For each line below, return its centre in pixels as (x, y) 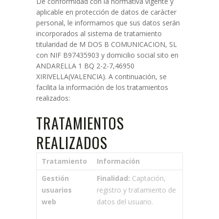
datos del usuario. (125, 202)
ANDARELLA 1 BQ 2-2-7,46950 (85, 66)
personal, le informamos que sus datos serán (108, 23)
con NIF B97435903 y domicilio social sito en (107, 55)
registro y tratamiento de (136, 190)
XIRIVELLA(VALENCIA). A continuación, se (101, 77)
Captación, (148, 178)
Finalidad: (113, 178)
